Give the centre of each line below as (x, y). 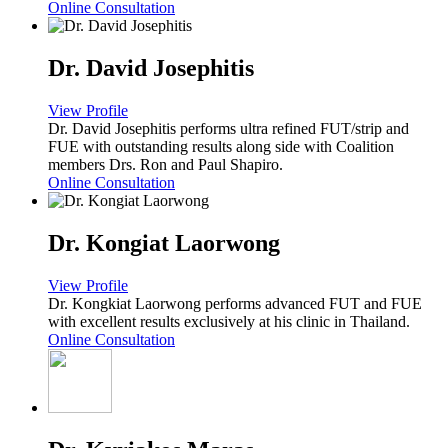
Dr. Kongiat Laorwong (164, 242)
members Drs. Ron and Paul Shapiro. (165, 165)
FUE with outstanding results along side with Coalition (221, 147)
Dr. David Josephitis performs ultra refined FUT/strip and (228, 129)
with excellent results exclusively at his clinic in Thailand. (229, 321)
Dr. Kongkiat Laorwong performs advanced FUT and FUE (235, 303)
